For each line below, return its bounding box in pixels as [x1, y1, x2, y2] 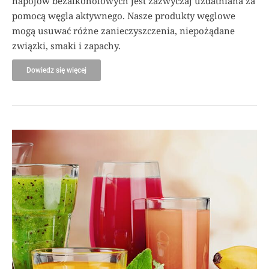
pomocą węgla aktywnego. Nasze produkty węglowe [12, 9, 235, 22]
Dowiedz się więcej [26, 65, 86, 74]
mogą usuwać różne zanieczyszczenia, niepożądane [12, 24, 235, 37]
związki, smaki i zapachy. [12, 39, 121, 52]
